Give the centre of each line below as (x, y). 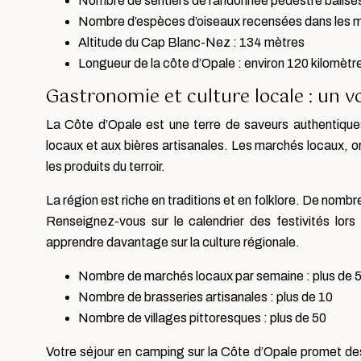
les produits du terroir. (106, 166)
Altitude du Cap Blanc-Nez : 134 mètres (191, 42)
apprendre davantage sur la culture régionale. (173, 242)
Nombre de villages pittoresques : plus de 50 (202, 317)
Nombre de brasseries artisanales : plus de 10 (205, 297)
